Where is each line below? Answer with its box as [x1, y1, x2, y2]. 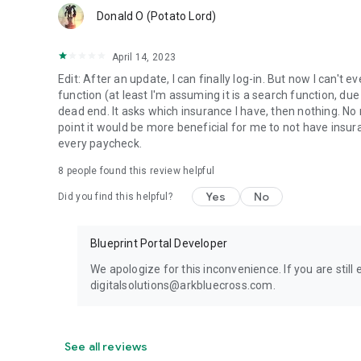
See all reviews [64, 339, 148, 354]
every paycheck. [58, 137, 142, 150]
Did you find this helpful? [58, 191, 172, 202]
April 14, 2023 [112, 52, 176, 63]
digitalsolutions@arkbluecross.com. [90, 279, 276, 292]
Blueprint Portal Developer [90, 237, 228, 250]
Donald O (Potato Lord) [97, 10, 217, 23]
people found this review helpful [64, 165, 215, 176]
